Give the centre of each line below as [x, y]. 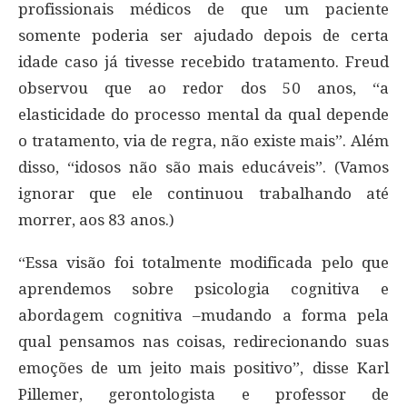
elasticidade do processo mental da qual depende [203, 114]
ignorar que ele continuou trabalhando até [203, 193]
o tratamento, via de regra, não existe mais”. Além [203, 140]
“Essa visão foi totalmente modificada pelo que [203, 262]
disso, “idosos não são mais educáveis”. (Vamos [203, 167]
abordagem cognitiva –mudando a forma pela [203, 315]
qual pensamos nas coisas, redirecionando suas [203, 341]
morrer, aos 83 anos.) [96, 219]
